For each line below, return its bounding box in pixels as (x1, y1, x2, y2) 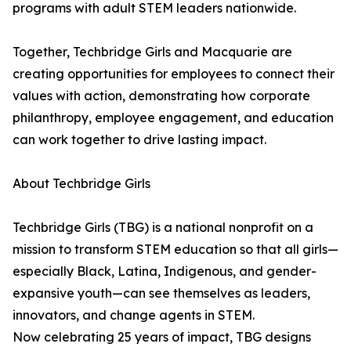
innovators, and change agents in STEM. (13, 307, 255, 324)
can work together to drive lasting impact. (13, 132, 266, 148)
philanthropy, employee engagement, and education (13, 110, 334, 126)
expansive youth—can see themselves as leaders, (13, 285, 310, 302)
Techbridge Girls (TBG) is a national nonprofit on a (13, 219, 313, 236)
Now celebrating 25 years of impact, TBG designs (13, 329, 311, 346)
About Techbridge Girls (13, 175, 150, 192)
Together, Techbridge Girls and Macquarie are (13, 44, 292, 60)
